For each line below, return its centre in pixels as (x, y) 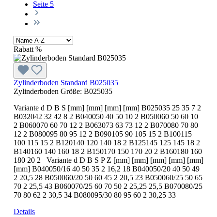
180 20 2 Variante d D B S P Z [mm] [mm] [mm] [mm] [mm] (108, 160)
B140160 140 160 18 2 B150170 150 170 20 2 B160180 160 (108, 151)
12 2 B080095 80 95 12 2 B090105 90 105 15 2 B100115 (103, 134)
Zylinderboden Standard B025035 (66, 82)
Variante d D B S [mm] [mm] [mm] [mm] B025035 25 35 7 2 (107, 108)
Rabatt (23, 49)
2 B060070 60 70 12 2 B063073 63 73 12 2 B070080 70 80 (106, 125)
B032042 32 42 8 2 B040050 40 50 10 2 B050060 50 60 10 (106, 116)
